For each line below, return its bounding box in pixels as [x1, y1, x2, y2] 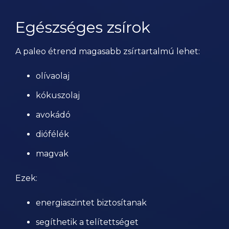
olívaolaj [36, 71, 70, 81]
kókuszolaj [36, 90, 80, 100]
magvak [36, 149, 68, 158]
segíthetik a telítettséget [36, 217, 139, 227]
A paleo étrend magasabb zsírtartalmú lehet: [15, 47, 200, 56]
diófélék [36, 129, 69, 139]
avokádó [36, 110, 71, 120]
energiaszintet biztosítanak [36, 198, 147, 208]
